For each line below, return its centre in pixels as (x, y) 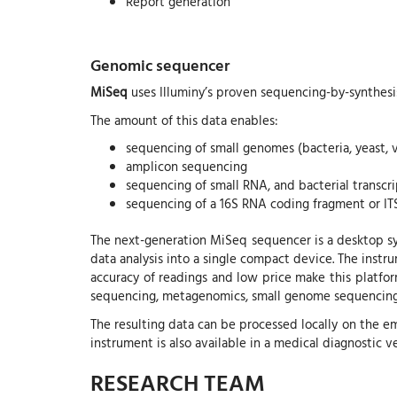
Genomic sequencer (160, 65)
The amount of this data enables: (184, 120)
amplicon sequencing (187, 167)
